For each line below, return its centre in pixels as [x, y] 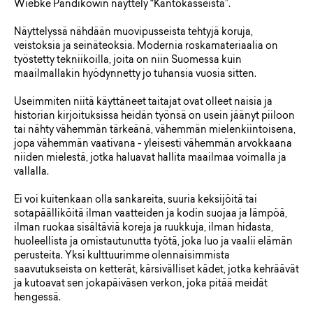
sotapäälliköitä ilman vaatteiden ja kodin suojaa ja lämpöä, [151, 215]
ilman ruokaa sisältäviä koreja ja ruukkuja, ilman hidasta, [144, 229]
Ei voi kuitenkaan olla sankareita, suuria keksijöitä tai [136, 201]
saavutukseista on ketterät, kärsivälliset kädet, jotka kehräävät [156, 271]
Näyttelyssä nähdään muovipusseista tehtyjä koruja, [133, 33]
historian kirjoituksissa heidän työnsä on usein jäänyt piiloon [154, 117]
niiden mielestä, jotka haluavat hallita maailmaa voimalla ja [150, 159]
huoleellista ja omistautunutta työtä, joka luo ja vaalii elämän [153, 243]
